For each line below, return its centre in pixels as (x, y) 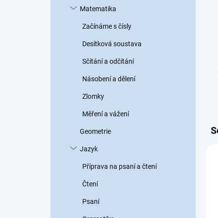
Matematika (98, 9)
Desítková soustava (112, 44)
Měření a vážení (106, 114)
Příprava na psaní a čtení (119, 166)
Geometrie (95, 131)
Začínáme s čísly (107, 26)
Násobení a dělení (109, 79)
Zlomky (93, 96)
